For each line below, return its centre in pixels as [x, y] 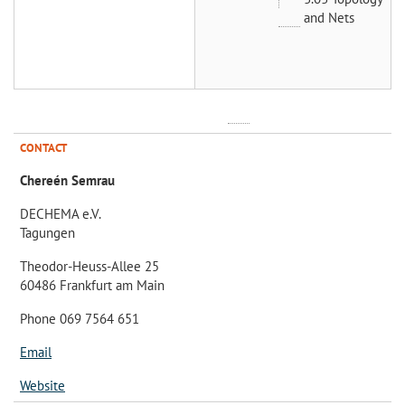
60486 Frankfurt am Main [92, 285]
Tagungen [47, 232]
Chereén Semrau [67, 180]
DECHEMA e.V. [61, 213]
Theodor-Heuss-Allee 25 [89, 266]
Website [42, 385]
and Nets [329, 17]
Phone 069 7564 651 [80, 318]
